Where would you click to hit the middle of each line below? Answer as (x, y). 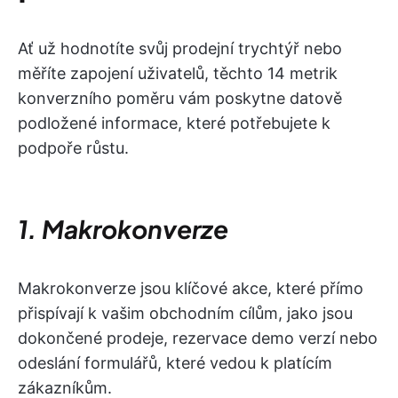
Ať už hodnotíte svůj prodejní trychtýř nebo (180, 48)
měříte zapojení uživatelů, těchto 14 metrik (178, 73)
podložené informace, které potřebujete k (174, 123)
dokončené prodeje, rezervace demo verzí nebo (198, 338)
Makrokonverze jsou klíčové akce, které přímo (191, 288)
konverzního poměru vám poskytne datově (180, 98)
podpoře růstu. (73, 148)
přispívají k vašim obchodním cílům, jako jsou (185, 313)
